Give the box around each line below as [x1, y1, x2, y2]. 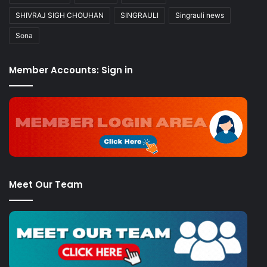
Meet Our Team [9, 178, 83, 191]
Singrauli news [175, 10, 224, 20]
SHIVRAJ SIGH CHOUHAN [15, 10, 104, 20]
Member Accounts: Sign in [9, 63, 133, 76]
